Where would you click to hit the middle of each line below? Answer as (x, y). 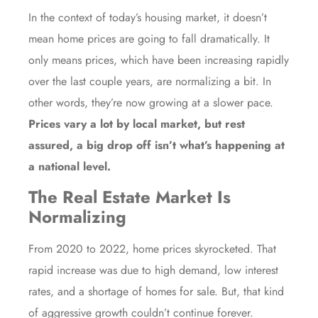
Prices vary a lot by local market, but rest (137, 124)
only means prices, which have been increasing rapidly (159, 60)
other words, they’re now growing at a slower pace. (151, 102)
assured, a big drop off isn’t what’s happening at (157, 145)
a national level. (70, 166)
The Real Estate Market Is (130, 197)
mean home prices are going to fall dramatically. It (149, 38)
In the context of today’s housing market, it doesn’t (148, 17)
